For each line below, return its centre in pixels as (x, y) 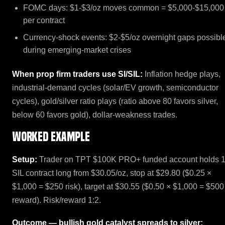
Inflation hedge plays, (182, 74)
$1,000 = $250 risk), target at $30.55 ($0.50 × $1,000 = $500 (118, 187)
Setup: (25, 160)
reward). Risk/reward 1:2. (57, 200)
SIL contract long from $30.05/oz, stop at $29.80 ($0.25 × (112, 173)
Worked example (51, 137)
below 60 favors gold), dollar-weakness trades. (95, 115)
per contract (44, 20)
